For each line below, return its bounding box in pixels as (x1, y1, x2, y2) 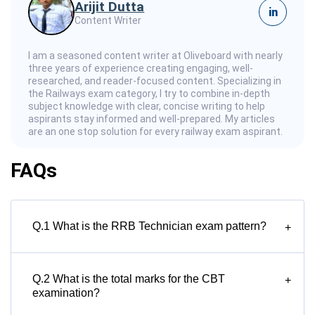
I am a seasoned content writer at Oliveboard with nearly (28, 50, 283, 62)
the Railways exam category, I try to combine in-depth (28, 88, 270, 100)
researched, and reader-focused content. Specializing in (28, 75, 281, 87)
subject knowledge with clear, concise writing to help (28, 101, 265, 112)
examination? (32, 287, 100, 300)
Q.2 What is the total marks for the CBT (32, 273, 225, 285)
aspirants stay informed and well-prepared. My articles (28, 113, 275, 125)
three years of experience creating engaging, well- (28, 63, 253, 75)
